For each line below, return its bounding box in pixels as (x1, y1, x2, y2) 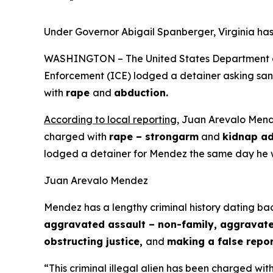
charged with (44, 130, 109, 143)
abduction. (114, 87, 168, 99)
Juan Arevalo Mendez (44, 174, 148, 186)
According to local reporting (44, 113, 177, 126)
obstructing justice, (44, 235, 146, 247)
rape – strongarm (109, 130, 199, 143)
